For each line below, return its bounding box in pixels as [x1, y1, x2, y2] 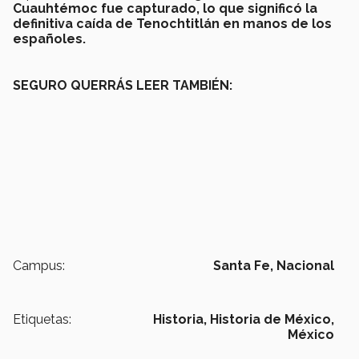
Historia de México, [210, 312, 334, 328]
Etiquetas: [13, 312, 71, 328]
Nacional [276, 258, 334, 274]
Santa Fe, [213, 258, 273, 274]
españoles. [13, 31, 86, 47]
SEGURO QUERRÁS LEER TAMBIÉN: [13, 78, 232, 94]
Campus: [13, 258, 65, 274]
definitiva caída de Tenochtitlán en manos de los [13, 16, 332, 32]
